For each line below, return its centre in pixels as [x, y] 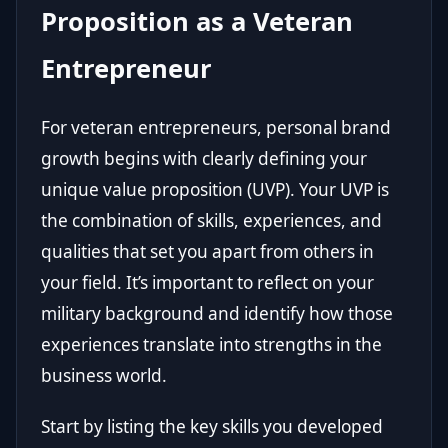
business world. [104, 376]
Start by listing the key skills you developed [212, 427]
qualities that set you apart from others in [207, 252]
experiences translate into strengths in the [211, 345]
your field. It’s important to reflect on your [207, 283]
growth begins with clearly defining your [204, 159]
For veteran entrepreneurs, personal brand [216, 128]
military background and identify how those [217, 314]
